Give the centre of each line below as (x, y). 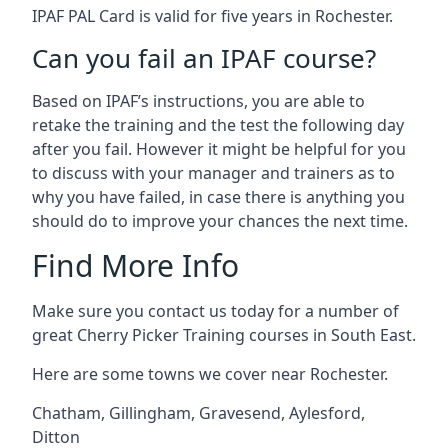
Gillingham (150, 413)
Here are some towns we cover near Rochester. (210, 374)
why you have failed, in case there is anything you (218, 197)
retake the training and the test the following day (218, 125)
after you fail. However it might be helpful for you (219, 149)
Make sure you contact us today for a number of (215, 311)
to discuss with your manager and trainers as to (213, 173)
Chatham (66, 413)
